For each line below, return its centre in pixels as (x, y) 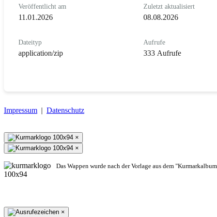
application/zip (41, 53)
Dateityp (30, 42)
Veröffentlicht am (42, 6)
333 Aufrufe (162, 53)
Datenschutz (65, 110)
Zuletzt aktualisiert (169, 6)
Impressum (21, 110)
